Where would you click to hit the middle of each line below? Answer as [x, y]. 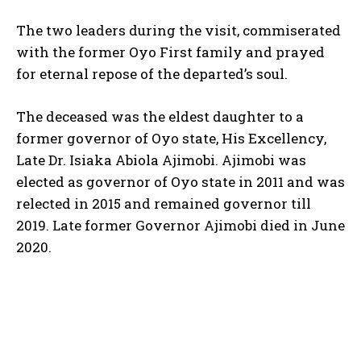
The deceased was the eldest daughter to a [160, 117]
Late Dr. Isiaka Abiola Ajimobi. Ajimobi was [161, 160]
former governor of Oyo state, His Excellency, [171, 139]
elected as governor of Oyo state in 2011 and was [180, 182]
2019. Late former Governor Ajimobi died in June [180, 226]
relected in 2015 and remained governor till [164, 204]
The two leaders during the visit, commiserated [178, 31]
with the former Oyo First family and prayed [170, 52]
